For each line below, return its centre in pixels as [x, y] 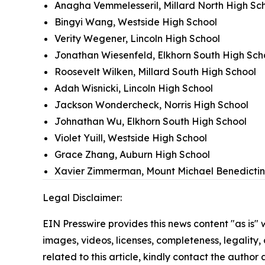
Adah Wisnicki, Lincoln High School [134, 88]
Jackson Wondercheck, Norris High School [151, 105]
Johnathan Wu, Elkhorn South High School [151, 122]
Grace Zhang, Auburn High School [132, 155]
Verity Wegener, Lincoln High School [137, 39]
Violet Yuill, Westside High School [131, 138]
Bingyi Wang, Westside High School [136, 22]
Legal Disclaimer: [82, 198]
